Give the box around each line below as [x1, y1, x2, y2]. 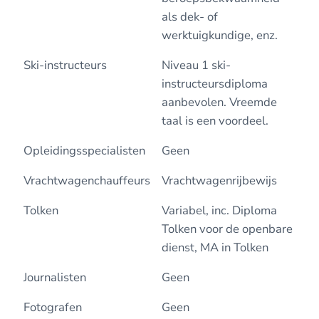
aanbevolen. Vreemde [161, 93, 277, 110]
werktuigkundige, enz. [161, 26, 278, 43]
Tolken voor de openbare [161, 220, 293, 237]
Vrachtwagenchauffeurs [23, 172, 150, 189]
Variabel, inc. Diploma [161, 202, 277, 219]
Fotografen [23, 298, 82, 315]
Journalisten [23, 268, 86, 286]
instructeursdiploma [161, 75, 268, 92]
